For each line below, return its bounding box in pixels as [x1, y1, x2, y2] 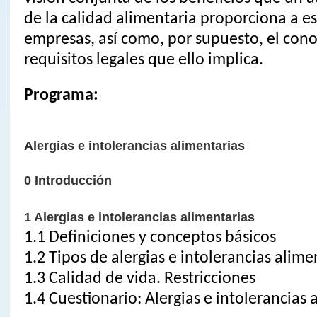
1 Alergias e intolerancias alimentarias [23, 209, 255, 224]
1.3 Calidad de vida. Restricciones [23, 270, 255, 287]
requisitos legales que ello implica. [23, 51, 263, 69]
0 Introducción [23, 173, 112, 188]
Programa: [23, 87, 98, 105]
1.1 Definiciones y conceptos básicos [23, 229, 276, 246]
